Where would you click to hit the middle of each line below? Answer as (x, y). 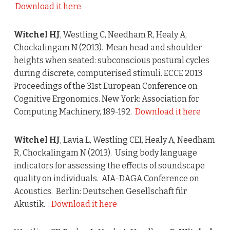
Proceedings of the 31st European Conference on (106, 86)
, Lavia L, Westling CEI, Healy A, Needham (137, 140)
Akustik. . (32, 204)
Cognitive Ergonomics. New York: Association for (106, 99)
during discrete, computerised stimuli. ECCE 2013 (108, 73)
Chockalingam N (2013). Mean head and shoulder (108, 48)
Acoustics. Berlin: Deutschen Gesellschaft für (100, 191)
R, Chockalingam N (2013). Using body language (105, 153)
